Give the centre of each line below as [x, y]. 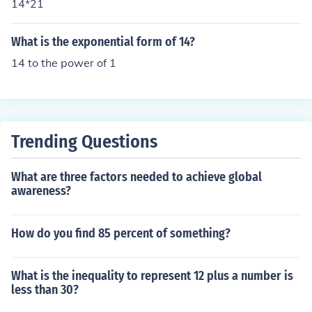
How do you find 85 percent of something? [121, 233]
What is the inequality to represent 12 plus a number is [152, 276]
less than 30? [45, 290]
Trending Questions [84, 142]
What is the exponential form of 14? [103, 42]
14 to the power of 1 [64, 63]
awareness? [41, 191]
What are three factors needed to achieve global [136, 177]
